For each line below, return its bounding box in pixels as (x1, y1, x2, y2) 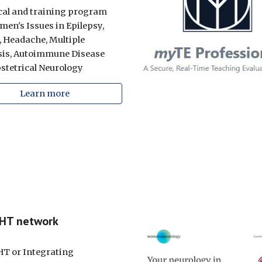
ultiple (57, 35, 85, 45)
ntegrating (26, 247, 74, 257)
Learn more (19, 88, 70, 99)
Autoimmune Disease (11, 49, 105, 59)
